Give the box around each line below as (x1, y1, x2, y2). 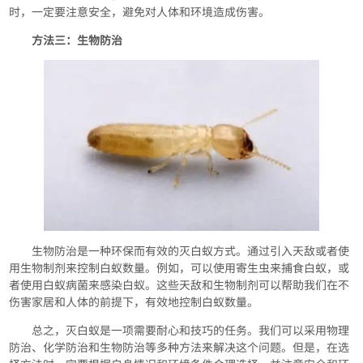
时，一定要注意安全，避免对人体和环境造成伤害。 (9, 3, 271, 20)
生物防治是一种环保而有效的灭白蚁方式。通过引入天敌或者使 (32, 242, 350, 259)
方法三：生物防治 (32, 32, 123, 49)
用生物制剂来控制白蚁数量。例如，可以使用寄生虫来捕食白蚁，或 (9, 259, 350, 276)
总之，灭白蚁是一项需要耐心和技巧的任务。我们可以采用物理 (32, 322, 350, 339)
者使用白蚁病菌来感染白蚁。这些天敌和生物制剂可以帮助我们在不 (9, 276, 350, 293)
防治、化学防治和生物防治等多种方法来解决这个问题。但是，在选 (9, 339, 350, 356)
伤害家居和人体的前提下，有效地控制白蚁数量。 (9, 293, 259, 310)
